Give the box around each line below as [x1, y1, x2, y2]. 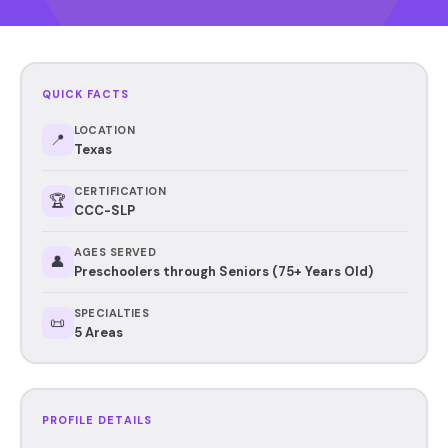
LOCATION [73, 122, 136, 137]
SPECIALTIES [73, 305, 150, 320]
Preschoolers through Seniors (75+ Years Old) [73, 262, 373, 280]
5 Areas [73, 323, 123, 341]
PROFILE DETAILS [41, 412, 152, 427]
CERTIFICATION [73, 183, 167, 198]
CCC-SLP [73, 201, 135, 219]
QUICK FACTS [41, 86, 130, 101]
